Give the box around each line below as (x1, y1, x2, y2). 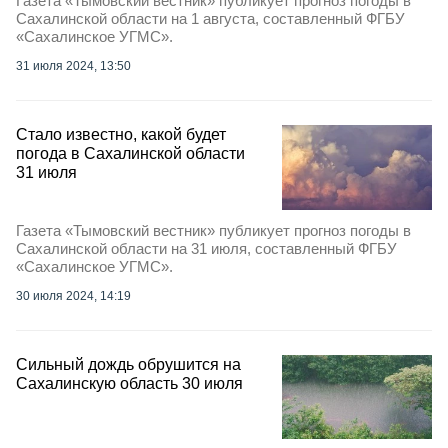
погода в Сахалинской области (16, 145, 245, 163)
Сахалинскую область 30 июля (16, 374, 243, 392)
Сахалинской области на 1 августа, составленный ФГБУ (16, 10, 405, 28)
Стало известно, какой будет (16, 126, 226, 144)
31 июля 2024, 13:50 (16, 59, 131, 74)
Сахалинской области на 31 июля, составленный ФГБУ (16, 239, 397, 257)
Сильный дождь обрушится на (16, 355, 241, 373)
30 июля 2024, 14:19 (16, 288, 131, 303)
